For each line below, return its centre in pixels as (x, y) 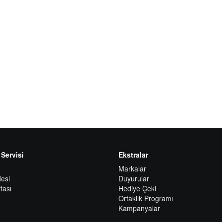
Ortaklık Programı (146, 198)
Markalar (132, 168)
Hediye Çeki (137, 188)
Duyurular (134, 178)
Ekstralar (133, 155)
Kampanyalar (139, 208)
